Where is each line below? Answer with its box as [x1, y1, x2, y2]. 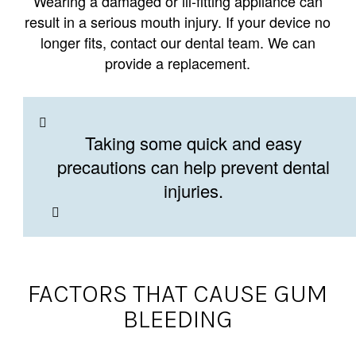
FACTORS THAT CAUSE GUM [28, 279, 328, 309]
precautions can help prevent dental [57, 153, 331, 179]
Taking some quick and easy [85, 130, 303, 155]
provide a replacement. [105, 52, 251, 73]
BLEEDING [122, 304, 233, 335]
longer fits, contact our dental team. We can [40, 31, 315, 52]
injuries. [164, 177, 224, 203]
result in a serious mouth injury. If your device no [25, 10, 331, 32]
